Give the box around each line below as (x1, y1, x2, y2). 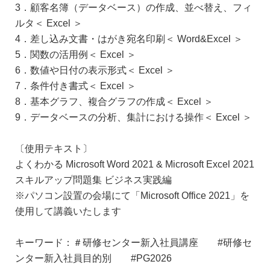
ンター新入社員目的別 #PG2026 (15, 253, 172, 263)
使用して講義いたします (15, 206, 121, 216)
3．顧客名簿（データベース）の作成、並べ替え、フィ (15, 2, 252, 12)
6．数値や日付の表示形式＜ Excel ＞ (15, 64, 175, 75)
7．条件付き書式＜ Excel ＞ (15, 80, 136, 90)
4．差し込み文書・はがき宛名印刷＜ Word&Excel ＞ (15, 33, 243, 43)
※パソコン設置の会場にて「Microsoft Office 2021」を (15, 190, 250, 200)
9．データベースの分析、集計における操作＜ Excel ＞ (15, 111, 252, 122)
